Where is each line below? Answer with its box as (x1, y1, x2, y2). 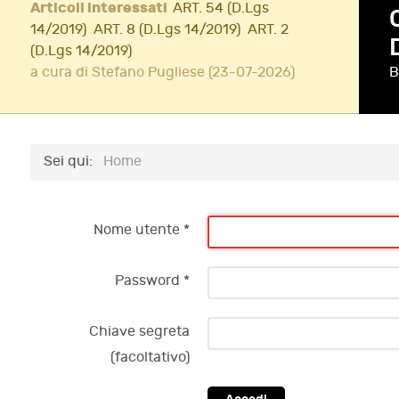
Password (115, 272, 180, 289)
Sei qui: (44, 153, 100, 171)
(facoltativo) (110, 348, 190, 366)
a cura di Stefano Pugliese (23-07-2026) (30, 64, 295, 82)
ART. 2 (248, 21, 289, 39)
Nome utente (94, 221, 180, 239)
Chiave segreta (89, 322, 190, 340)
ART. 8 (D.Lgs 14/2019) (94, 21, 240, 39)
